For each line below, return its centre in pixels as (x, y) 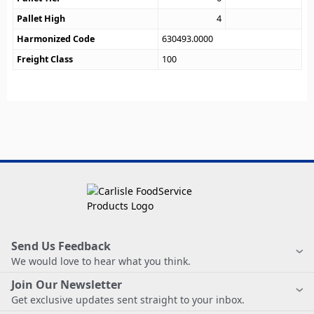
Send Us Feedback (61, 246)
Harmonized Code (56, 39)
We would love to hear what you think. (101, 261)
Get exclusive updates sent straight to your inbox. (128, 300)
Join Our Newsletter (67, 285)
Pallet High (41, 19)
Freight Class (45, 60)
